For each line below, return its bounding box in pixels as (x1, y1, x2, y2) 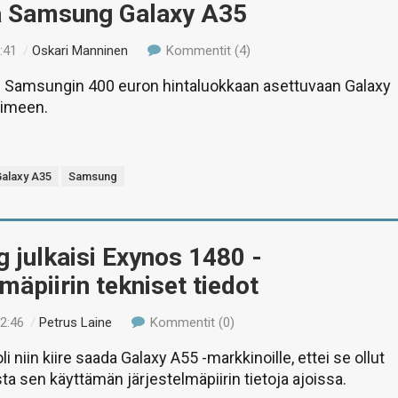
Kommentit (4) (162, 42, 251, 59)
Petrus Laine (39, 314, 113, 330)
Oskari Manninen (32, 42, 129, 59)
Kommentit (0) (146, 314, 235, 330)
